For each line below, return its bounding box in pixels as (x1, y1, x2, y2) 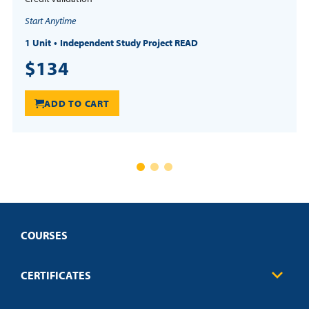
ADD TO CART (44, 97, 110, 110)
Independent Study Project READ (60, 37, 198, 50)
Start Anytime (25, 14, 76, 28)
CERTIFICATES (21, 268, 91, 282)
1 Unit (25, 37, 51, 50)
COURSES (21, 228, 68, 243)
